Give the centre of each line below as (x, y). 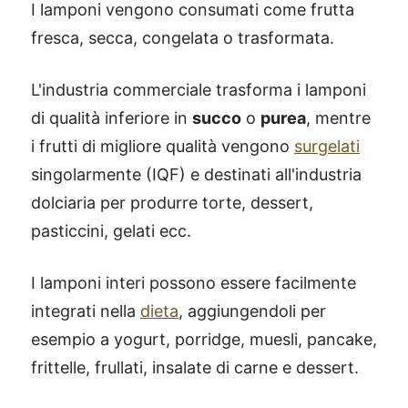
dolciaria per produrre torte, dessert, (172, 203)
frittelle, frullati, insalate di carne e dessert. (195, 367)
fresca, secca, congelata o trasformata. (183, 38)
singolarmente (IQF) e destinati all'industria (196, 174)
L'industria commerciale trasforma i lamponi (199, 90)
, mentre (338, 118)
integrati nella (86, 311)
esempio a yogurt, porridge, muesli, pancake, (204, 339)
